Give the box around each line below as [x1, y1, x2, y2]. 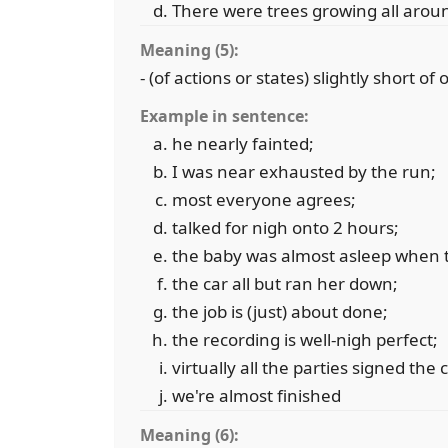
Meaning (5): [140, 39, 239, 61]
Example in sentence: [140, 105, 309, 127]
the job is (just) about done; [172, 300, 388, 323]
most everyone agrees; [172, 188, 356, 211]
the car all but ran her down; [172, 272, 398, 295]
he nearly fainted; [172, 132, 314, 155]
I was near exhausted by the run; [172, 160, 436, 183]
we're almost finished [172, 384, 341, 407]
